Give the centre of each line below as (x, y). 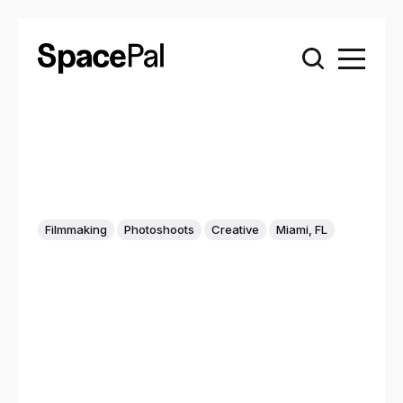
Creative (236, 229)
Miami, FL (302, 229)
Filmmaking (76, 229)
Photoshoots (160, 229)
